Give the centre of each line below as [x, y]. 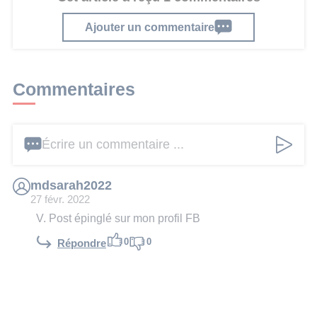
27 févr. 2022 [60, 200]
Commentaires [74, 89]
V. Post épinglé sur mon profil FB [118, 218]
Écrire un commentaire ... [113, 145]
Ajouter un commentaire [150, 27]
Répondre [82, 243]
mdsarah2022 [71, 186]
